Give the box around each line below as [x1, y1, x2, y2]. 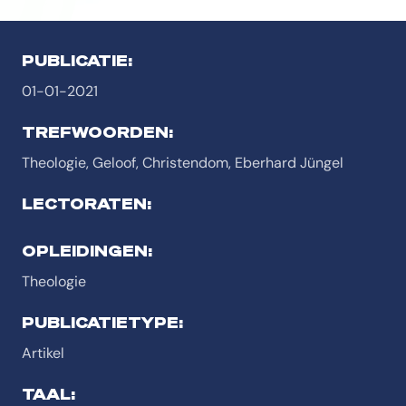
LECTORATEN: [22, 194, 151, 213]
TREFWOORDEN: [22, 122, 173, 141]
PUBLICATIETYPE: [22, 313, 183, 332]
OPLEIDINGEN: [22, 241, 152, 260]
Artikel [22, 343, 64, 362]
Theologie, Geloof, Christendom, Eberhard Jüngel [22, 153, 343, 172]
